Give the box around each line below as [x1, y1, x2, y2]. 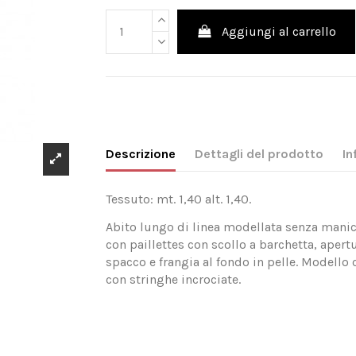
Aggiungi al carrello [222, 23, 337, 39]
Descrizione [106, 146, 176, 162]
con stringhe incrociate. [106, 272, 242, 288]
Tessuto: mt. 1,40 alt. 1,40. [106, 192, 255, 207]
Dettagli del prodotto [195, 146, 324, 162]
